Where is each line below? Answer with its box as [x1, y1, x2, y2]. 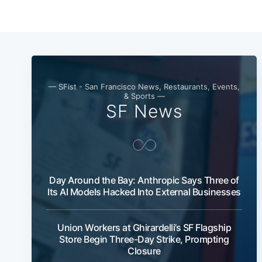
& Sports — [123, 91, 165, 101]
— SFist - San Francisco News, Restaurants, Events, [49, 81, 240, 91]
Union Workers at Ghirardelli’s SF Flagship [57, 221, 231, 233]
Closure [127, 244, 161, 257]
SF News [106, 100, 182, 122]
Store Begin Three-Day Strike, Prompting [59, 233, 229, 245]
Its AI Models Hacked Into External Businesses [47, 185, 241, 198]
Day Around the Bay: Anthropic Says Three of [49, 174, 239, 186]
